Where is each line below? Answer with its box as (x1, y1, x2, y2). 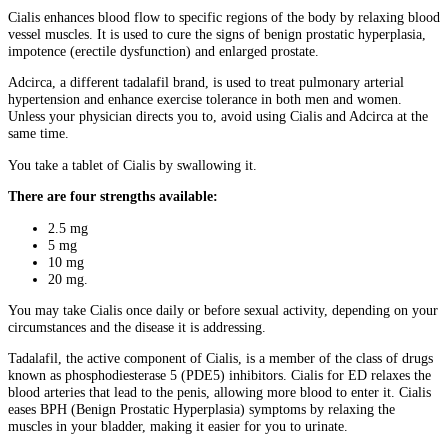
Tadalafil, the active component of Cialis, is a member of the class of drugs (8, 350, 433, 367)
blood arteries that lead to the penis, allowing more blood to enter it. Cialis (8, 384, 431, 401)
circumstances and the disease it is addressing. (8, 318, 266, 335)
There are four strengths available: (8, 188, 222, 205)
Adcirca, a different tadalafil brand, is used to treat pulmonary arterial (8, 74, 404, 91)
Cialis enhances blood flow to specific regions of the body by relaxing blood (8, 8, 440, 25)
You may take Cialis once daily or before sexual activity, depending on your (8, 301, 438, 318)
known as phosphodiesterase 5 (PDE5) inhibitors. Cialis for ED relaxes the (8, 367, 431, 384)
